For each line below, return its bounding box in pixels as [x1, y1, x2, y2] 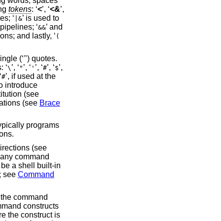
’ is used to [22, 14, 59, 23]
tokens [8, 5, 32, 14]
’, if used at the [5, 72, 56, 80]
